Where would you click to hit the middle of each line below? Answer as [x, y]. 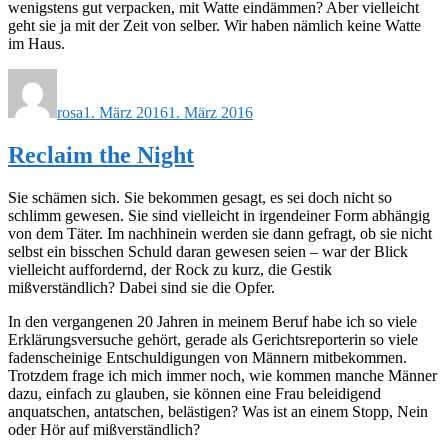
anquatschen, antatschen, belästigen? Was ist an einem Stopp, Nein [218, 411]
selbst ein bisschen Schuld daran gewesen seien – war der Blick [208, 251]
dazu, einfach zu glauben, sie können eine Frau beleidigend [194, 393]
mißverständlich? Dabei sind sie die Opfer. [141, 287]
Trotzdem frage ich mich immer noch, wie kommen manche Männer [222, 375]
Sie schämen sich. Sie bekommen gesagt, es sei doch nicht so [200, 197]
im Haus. [36, 44]
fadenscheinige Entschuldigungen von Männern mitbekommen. [207, 357]
